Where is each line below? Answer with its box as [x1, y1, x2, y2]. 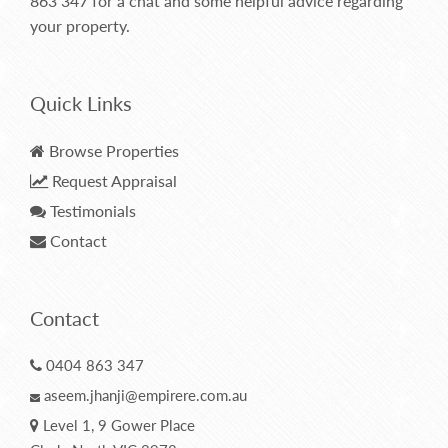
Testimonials [46, 201, 136, 221]
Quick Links [30, 91, 132, 116]
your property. [30, 16, 130, 36]
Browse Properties [45, 141, 179, 161]
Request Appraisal [48, 171, 177, 191]
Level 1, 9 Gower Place [39, 416, 195, 435]
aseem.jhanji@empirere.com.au [44, 386, 247, 405]
